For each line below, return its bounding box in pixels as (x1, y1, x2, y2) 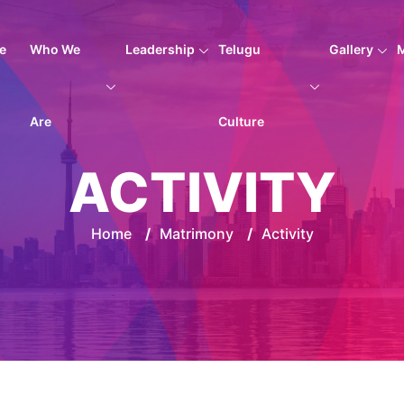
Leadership (124, 41, 195, 57)
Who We (30, 41, 80, 57)
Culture (217, 114, 264, 129)
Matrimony (159, 225, 234, 243)
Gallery (328, 41, 373, 57)
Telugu (217, 41, 261, 57)
